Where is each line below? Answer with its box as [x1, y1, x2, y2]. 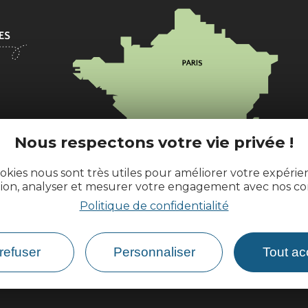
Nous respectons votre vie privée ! [14, 132, 294, 152]
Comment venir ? [78, 229, 176, 243]
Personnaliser [113, 244, 195, 259]
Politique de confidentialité [79, 199, 229, 212]
